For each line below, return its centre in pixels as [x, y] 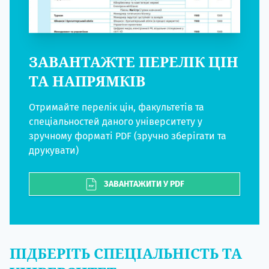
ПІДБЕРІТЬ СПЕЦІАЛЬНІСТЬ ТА [126, 253]
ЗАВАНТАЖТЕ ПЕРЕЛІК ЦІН [134, 62]
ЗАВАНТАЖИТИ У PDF [144, 184]
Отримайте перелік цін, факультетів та [116, 107]
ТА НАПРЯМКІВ [87, 81]
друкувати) [54, 151]
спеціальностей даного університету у [116, 122]
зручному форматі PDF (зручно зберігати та [128, 136]
